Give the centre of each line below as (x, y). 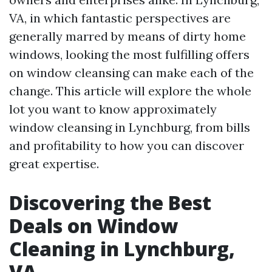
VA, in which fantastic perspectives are (120, 18)
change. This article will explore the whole (130, 91)
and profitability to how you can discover (127, 145)
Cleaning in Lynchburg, (122, 249)
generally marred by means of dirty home (127, 36)
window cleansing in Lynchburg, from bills (130, 127)
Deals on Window (93, 226)
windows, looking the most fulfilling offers (129, 54)
